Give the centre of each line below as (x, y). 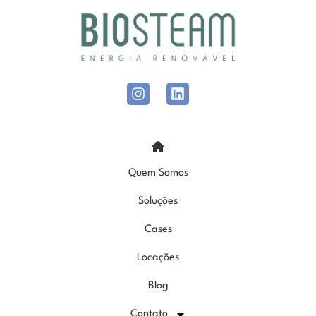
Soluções (158, 201)
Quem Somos (158, 173)
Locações (158, 257)
